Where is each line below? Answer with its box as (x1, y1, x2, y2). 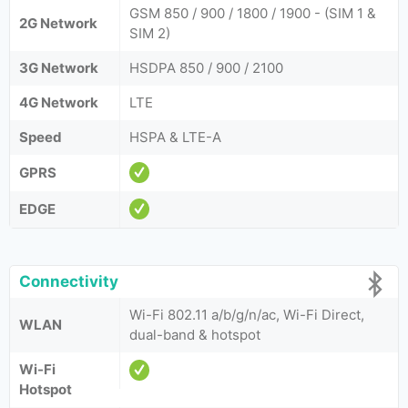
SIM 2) (129, 25, 170, 42)
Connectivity (19, 272, 118, 291)
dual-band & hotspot (129, 326, 260, 343)
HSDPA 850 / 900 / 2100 (129, 59, 283, 76)
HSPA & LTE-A (129, 128, 221, 146)
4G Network (19, 94, 98, 111)
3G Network (19, 59, 98, 76)
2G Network (19, 15, 97, 32)
